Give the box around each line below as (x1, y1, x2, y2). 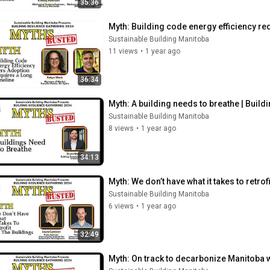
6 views (108, 201, 134, 210)
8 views (108, 124, 134, 133)
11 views (108, 46, 138, 55)
